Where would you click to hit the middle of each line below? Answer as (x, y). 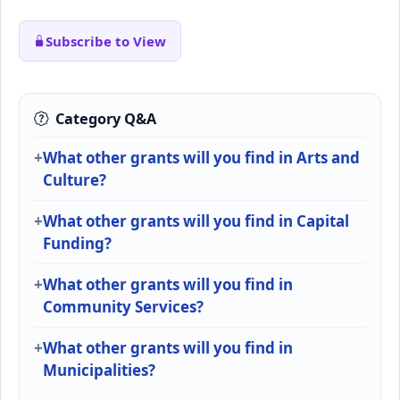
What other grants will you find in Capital (196, 221)
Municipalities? (99, 371)
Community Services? (123, 307)
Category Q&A (106, 119)
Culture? (75, 180)
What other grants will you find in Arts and (201, 158)
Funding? (77, 244)
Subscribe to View (106, 41)
